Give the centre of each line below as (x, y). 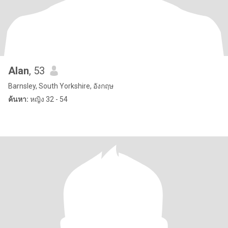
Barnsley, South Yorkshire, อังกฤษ (61, 86)
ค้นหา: (18, 99)
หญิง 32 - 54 (48, 99)
